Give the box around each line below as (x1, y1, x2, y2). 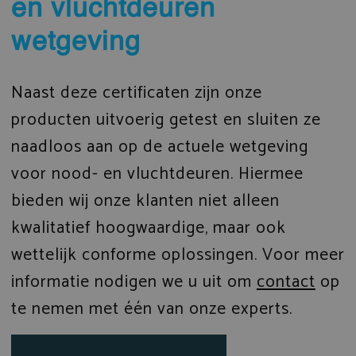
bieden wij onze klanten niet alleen (10, 186, 280, 215)
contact (256, 267, 315, 296)
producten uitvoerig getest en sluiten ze (10, 105, 321, 134)
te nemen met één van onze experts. (10, 294, 297, 323)
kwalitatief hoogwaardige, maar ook (10, 213, 286, 242)
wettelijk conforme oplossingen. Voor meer (10, 240, 345, 269)
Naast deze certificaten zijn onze (10, 78, 262, 107)
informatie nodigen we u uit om (10, 267, 257, 296)
